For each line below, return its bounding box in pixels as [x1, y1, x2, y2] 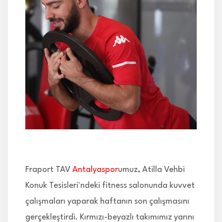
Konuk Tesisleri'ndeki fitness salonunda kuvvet [25, 181, 195, 190]
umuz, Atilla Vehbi [118, 166, 185, 174]
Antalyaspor [72, 166, 118, 174]
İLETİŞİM [17, 16, 45, 23]
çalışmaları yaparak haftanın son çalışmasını [25, 197, 189, 206]
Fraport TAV [25, 166, 72, 174]
